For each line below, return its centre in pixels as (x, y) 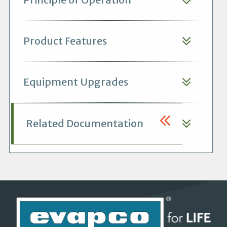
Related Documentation (84, 123)
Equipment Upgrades (75, 82)
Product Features (65, 41)
